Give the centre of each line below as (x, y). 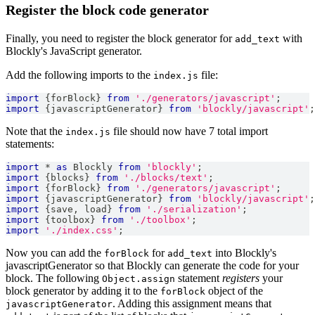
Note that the (36, 131)
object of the (234, 291)
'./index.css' (82, 231)
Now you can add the (55, 253)
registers (241, 278)
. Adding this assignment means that (192, 304)
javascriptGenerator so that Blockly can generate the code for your (152, 266)
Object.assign (139, 279)
